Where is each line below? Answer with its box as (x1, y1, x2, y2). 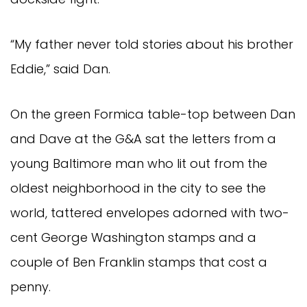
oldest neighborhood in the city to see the (10, 180, 266, 197)
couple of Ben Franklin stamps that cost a (10, 254, 267, 271)
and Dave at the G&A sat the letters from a (10, 130, 276, 148)
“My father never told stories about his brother (10, 36, 293, 53)
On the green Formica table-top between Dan (10, 106, 295, 123)
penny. (10, 278, 51, 296)
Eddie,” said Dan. (10, 60, 110, 78)
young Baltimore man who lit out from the (10, 155, 267, 173)
